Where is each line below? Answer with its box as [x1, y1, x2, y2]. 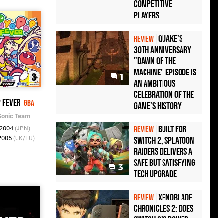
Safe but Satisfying [134, 157, 195, 169]
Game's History [134, 100, 182, 112]
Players [134, 10, 159, 22]
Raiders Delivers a [134, 146, 192, 158]
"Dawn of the [134, 55, 176, 68]
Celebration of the [134, 89, 194, 101]
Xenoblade [158, 192, 192, 204]
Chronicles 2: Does [134, 203, 193, 215]
